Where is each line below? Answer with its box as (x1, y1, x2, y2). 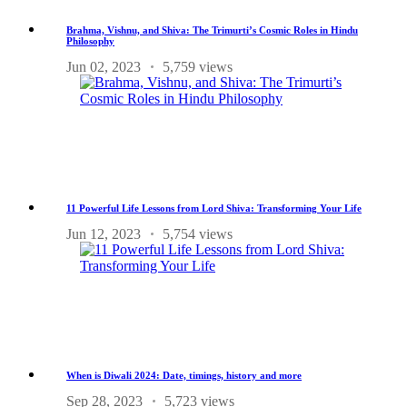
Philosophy (66, 35, 114, 46)
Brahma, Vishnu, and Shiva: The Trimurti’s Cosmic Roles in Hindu (66, 24, 358, 35)
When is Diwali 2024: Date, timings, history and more (66, 369, 302, 381)
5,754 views (163, 225, 233, 242)
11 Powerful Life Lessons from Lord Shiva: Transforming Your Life (66, 202, 362, 213)
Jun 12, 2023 (66, 225, 141, 242)
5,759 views (163, 58, 233, 74)
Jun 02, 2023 (66, 58, 141, 74)
